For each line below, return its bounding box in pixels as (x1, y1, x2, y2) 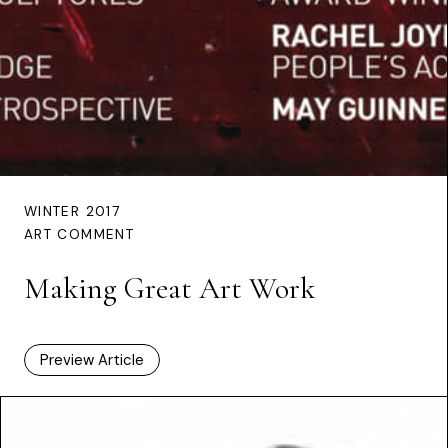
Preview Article (40, 349, 144, 370)
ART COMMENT (24, 225, 134, 243)
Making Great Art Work (24, 269, 315, 307)
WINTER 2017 (24, 202, 120, 220)
